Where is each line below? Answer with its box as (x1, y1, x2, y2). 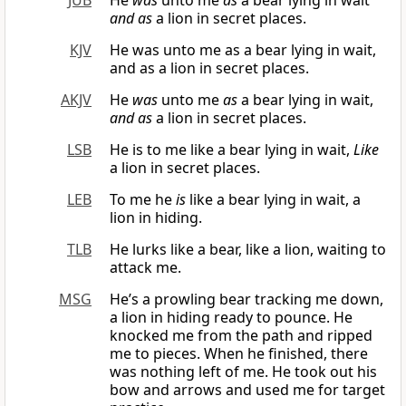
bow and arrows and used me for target (110, 380, 385, 401)
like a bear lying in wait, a (186, 189, 361, 210)
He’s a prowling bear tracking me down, (110, 289, 383, 310)
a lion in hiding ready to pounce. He (110, 307, 353, 328)
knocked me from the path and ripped (110, 325, 372, 346)
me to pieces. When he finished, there (110, 343, 368, 364)
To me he (110, 189, 176, 210)
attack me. (110, 257, 181, 278)
